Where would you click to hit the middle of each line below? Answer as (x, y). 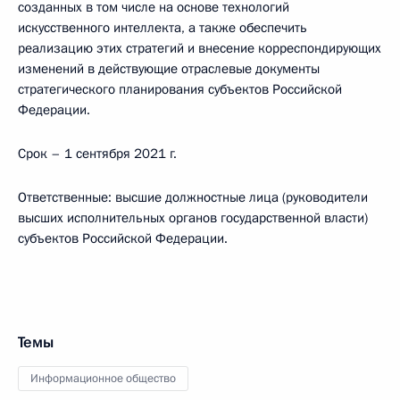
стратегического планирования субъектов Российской (180, 89)
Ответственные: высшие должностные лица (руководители (193, 197)
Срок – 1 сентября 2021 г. (97, 154)
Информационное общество (103, 379)
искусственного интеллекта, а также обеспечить (162, 28)
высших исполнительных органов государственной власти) (193, 218)
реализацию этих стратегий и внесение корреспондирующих (200, 48)
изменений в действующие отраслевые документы (169, 69)
